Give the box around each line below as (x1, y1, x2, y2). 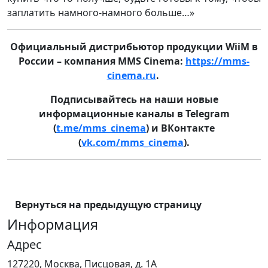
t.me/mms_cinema (56, 121, 146, 135)
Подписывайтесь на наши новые (50, 93, 218, 106)
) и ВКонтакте (146, 121, 215, 135)
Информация (7, 215, 98, 234)
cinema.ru (106, 69, 156, 83)
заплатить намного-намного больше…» (7, 6, 194, 20)
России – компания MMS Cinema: (19, 54, 185, 68)
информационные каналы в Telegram (38, 107, 230, 121)
